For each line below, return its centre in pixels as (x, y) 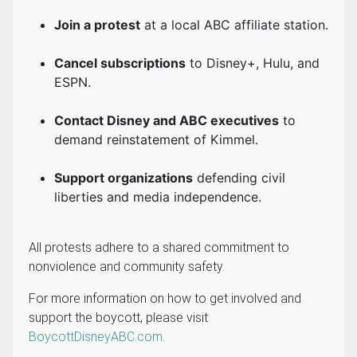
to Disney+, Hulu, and (253, 63)
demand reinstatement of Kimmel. (156, 140)
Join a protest (97, 25)
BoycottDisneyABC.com (96, 337)
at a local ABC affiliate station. (234, 25)
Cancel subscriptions (120, 63)
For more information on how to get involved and (165, 299)
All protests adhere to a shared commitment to (159, 248)
